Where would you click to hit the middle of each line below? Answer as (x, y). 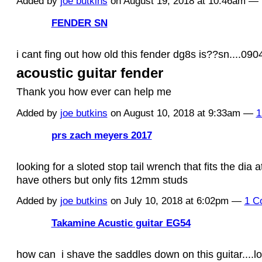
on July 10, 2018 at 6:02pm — (176, 201)
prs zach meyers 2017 (101, 135)
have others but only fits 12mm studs (102, 180)
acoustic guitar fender (89, 73)
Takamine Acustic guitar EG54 (121, 223)
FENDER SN (79, 23)
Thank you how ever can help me (94, 92)
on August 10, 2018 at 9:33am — (182, 113)
